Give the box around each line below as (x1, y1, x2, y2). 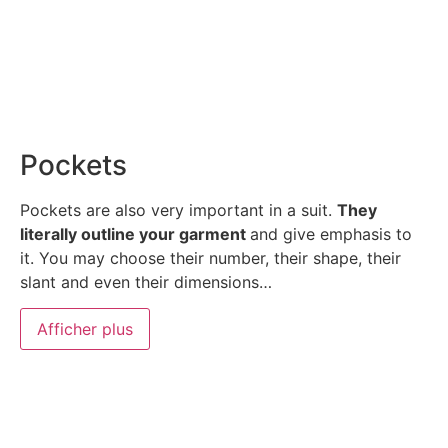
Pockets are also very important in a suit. (20, 199, 337, 220)
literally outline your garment (20, 223, 250, 244)
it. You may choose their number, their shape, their (20, 247, 401, 268)
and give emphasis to (250, 223, 412, 244)
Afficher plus (37, 319, 133, 340)
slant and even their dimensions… (20, 271, 272, 292)
